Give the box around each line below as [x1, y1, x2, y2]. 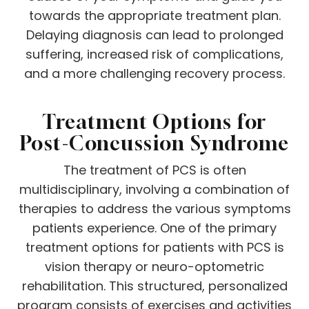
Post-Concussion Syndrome [19, 130, 290, 154]
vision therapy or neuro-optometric [45, 257, 264, 275]
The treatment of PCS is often [63, 161, 246, 179]
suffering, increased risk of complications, [26, 45, 283, 63]
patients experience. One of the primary [32, 219, 277, 237]
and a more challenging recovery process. [24, 64, 285, 82]
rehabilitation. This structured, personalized [21, 277, 288, 295]
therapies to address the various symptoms [18, 199, 291, 217]
